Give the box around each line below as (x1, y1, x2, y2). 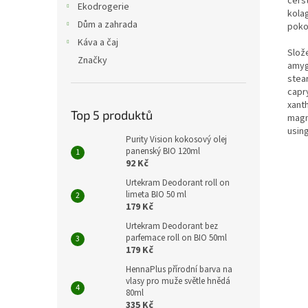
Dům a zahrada (78, 18, 137, 32)
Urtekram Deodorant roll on (126, 177, 230, 189)
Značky (78, 54, 107, 67)
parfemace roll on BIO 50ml (126, 232, 227, 244)
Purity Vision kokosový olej (126, 133, 227, 146)
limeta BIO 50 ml (126, 188, 186, 201)
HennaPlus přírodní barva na (126, 263, 232, 276)
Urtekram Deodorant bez (126, 220, 218, 232)
